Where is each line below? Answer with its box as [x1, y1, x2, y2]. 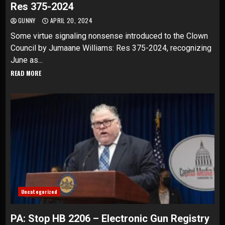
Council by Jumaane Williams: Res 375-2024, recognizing [11, 43, 211, 53]
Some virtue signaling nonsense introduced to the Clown [11, 31, 208, 41]
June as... [11, 55, 43, 65]
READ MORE [11, 69, 41, 77]
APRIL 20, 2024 [48, 16, 92, 25]
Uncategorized [21, 188, 58, 195]
